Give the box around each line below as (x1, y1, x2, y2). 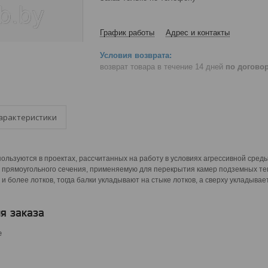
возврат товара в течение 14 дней (100, 62, 226, 71)
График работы (100, 28, 154, 37)
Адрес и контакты (166, 28, 230, 37)
